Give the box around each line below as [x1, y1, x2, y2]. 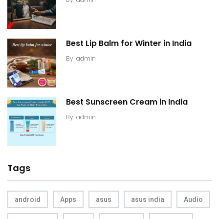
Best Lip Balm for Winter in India [66, 38, 192, 49]
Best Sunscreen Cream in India [66, 96, 188, 108]
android [15, 195, 41, 203]
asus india [131, 195, 164, 203]
